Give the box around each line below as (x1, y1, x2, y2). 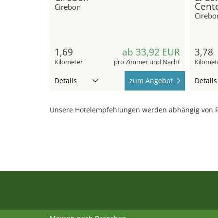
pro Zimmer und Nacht (113, 57, 180, 66)
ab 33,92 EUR (122, 45, 180, 58)
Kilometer (54, 57, 83, 66)
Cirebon (54, 1, 81, 12)
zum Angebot (129, 75, 173, 85)
